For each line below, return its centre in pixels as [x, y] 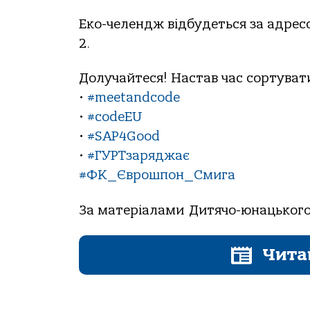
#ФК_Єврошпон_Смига [157, 175]
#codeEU [115, 117]
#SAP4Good [124, 137]
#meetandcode [134, 98]
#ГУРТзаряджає [138, 156]
